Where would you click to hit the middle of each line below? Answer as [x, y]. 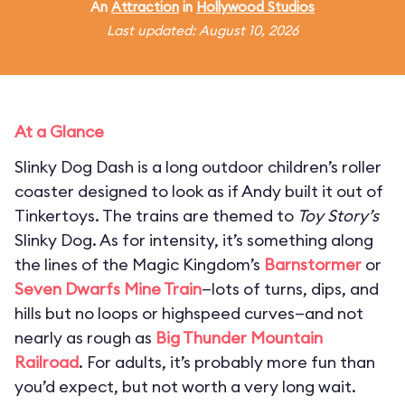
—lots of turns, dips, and [290, 289]
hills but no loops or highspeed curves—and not [189, 313]
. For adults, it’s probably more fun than [227, 362]
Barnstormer [313, 264]
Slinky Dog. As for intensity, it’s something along [194, 240]
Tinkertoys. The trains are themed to [156, 216]
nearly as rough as [85, 338]
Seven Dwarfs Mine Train [108, 289]
